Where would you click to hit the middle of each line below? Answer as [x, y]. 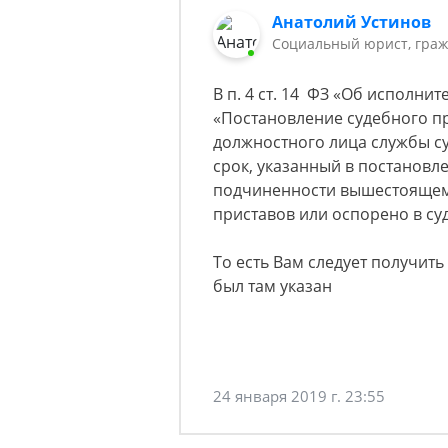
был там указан [272, 286]
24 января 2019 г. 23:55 [299, 396]
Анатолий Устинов [352, 22]
